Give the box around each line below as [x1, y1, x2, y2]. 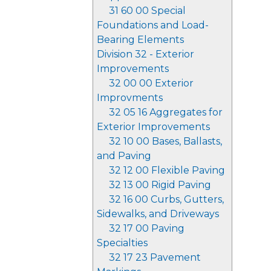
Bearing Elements [97, 34, 184, 45]
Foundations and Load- [97, 19, 209, 31]
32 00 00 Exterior [109, 77, 194, 89]
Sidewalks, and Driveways [97, 208, 219, 220]
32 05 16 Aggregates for [109, 106, 223, 118]
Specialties [97, 237, 148, 249]
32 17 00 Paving [109, 223, 184, 234]
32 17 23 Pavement [109, 252, 201, 263]
